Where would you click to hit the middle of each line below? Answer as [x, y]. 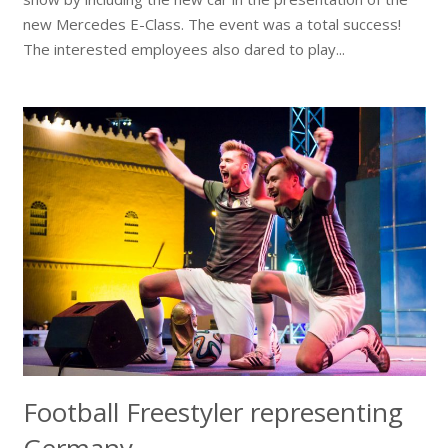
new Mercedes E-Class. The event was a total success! [211, 23]
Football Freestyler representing [212, 411]
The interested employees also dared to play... [183, 48]
